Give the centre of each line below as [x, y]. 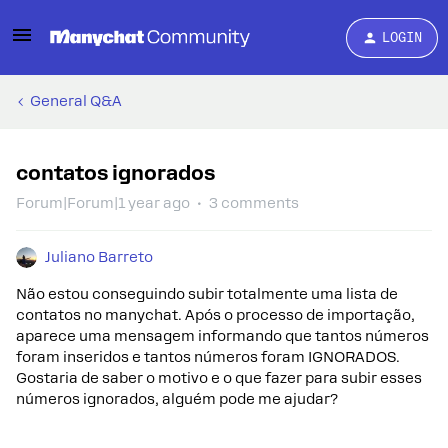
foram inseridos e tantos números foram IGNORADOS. [208, 357]
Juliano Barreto [99, 257]
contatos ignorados [115, 173]
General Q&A [76, 101]
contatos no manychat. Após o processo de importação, [215, 315]
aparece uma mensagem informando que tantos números [222, 336]
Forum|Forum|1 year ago [103, 203]
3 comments [254, 203]
